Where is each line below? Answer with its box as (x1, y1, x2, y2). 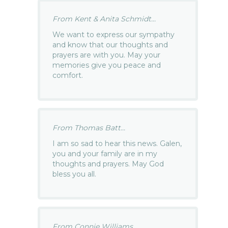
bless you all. (52, 169, 97, 179)
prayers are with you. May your (52, 50, 161, 60)
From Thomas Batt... (52, 123, 126, 133)
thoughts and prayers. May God (52, 159, 164, 169)
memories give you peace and (52, 61, 161, 70)
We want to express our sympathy (52, 30, 175, 40)
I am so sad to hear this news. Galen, (52, 139, 182, 149)
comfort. (52, 71, 83, 80)
